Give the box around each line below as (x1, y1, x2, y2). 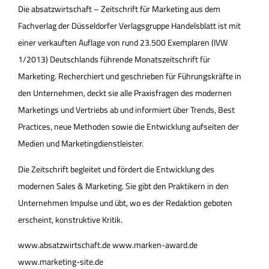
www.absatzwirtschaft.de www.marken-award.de (18, 238, 198, 251)
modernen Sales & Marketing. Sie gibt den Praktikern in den (18, 179, 229, 192)
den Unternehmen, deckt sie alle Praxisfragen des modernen (18, 86, 232, 100)
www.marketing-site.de (18, 255, 103, 268)
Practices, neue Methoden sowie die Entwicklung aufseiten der (18, 120, 239, 133)
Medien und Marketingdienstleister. (18, 137, 144, 150)
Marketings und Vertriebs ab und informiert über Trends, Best (18, 103, 235, 116)
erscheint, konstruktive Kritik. (18, 213, 122, 226)
